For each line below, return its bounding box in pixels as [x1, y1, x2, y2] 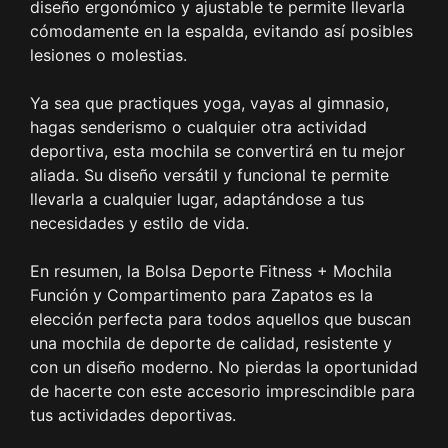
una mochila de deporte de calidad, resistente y [30, 333, 392, 354]
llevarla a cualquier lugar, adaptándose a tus [30, 189, 364, 210]
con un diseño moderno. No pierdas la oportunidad [30, 357, 418, 378]
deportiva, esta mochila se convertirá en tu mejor [30, 141, 405, 162]
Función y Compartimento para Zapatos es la [30, 285, 373, 306]
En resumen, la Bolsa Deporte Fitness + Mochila [30, 261, 392, 282]
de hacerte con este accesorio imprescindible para [30, 381, 415, 402]
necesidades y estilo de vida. [30, 213, 249, 234]
